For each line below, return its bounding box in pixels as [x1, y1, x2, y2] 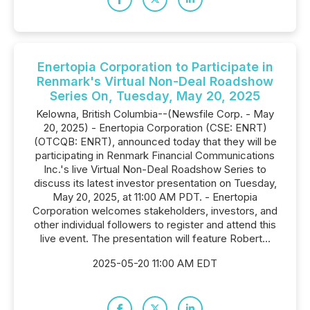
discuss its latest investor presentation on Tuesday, [33, 176, 277, 190]
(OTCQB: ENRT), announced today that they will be [33, 135, 277, 148]
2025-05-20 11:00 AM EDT [93, 257, 217, 270]
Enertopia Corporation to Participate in [37, 60, 273, 74]
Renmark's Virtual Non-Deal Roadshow [37, 74, 273, 89]
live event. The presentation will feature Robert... [39, 232, 271, 245]
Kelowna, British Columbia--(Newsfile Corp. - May [36, 107, 274, 120]
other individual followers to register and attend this [34, 218, 276, 231]
